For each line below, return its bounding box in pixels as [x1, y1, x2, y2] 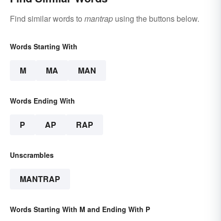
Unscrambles [10, 149, 54, 160]
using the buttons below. [113, 12, 199, 24]
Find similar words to [10, 12, 84, 24]
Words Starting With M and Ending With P [10, 204, 150, 214]
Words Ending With [10, 95, 75, 106]
